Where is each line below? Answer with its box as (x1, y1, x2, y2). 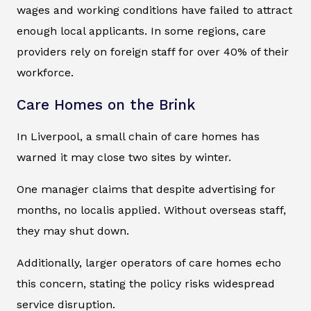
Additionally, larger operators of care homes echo (17, 255, 281, 269)
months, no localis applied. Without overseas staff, (17, 203, 286, 217)
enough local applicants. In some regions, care (17, 24, 266, 37)
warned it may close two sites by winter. (17, 150, 231, 164)
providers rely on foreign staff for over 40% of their (17, 44, 289, 58)
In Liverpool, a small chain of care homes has (17, 129, 260, 143)
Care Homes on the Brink (17, 96, 195, 113)
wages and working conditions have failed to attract (17, 3, 292, 17)
